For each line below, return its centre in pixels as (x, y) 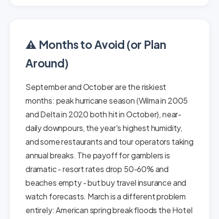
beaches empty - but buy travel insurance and (106, 183)
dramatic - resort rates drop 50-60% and (97, 169)
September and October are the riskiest (96, 87)
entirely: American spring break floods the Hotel (109, 210)
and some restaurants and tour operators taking (109, 142)
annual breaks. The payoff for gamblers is (98, 155)
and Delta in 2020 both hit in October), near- (104, 114)
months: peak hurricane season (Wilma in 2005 (107, 100)
